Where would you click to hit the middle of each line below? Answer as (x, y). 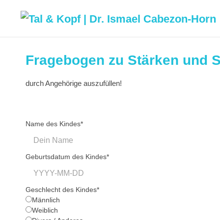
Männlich (46, 200)
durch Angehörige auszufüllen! (75, 83)
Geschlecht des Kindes (61, 190)
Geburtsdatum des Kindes (66, 157)
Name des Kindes (53, 124)
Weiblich (45, 210)
